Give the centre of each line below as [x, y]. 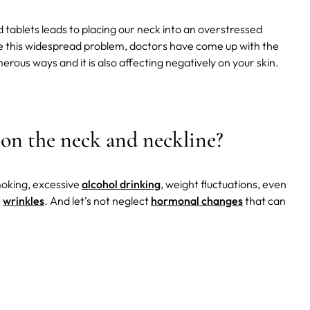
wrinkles [24, 201]
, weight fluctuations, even [224, 184]
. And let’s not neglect [98, 201]
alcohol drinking [121, 184]
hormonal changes [197, 201]
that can [264, 201]
